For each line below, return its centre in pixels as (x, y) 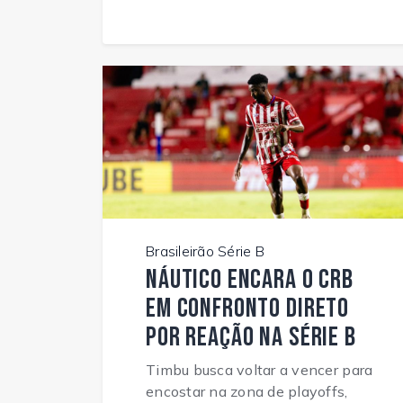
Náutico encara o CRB (250, 280)
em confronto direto (248, 309)
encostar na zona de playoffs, (247, 392)
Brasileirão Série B (205, 251)
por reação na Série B (251, 338)
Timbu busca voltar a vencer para (260, 370)
